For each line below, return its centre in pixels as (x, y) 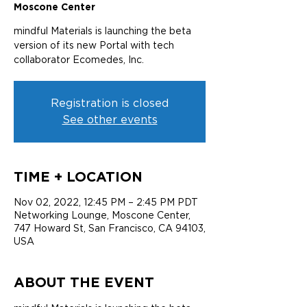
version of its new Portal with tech (94, 45)
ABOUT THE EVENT (84, 282)
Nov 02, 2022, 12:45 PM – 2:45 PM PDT (106, 202)
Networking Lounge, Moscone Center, (102, 215)
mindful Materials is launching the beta (102, 31)
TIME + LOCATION (78, 176)
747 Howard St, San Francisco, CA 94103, (110, 228)
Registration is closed (110, 103)
